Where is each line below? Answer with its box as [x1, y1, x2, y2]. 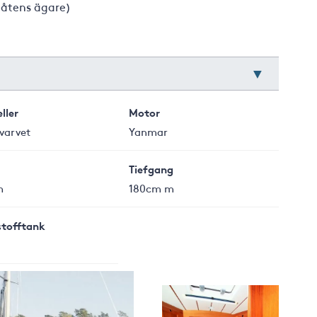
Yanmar [129, 124, 168, 139]
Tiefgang [129, 161, 174, 176]
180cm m [129, 180, 175, 195]
